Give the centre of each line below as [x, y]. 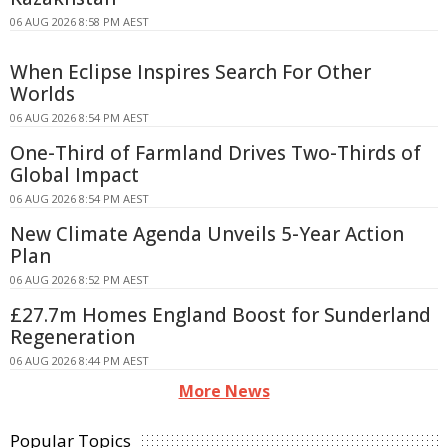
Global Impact [74, 175]
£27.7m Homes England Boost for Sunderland [220, 315]
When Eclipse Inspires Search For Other [190, 72]
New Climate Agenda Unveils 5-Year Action [207, 234]
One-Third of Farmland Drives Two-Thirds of [215, 153]
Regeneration [72, 337]
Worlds [42, 94]
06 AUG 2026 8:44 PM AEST [79, 361]
